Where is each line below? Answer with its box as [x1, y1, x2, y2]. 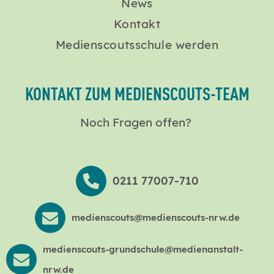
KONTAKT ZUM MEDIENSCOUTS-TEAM [24, 80, 250, 105]
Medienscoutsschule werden [55, 37, 219, 53]
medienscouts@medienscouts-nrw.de [71, 212, 240, 224]
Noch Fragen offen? [80, 115, 194, 130]
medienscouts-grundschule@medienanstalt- [43, 243, 243, 255]
